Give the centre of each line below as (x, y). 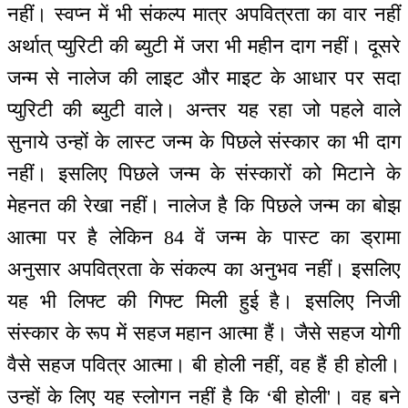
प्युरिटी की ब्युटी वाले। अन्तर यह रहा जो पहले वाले (204, 110)
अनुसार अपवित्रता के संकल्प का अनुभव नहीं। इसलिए (204, 270)
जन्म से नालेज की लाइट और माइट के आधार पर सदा (204, 78)
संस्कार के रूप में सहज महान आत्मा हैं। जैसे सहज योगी (204, 333)
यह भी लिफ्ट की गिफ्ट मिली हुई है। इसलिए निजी (204, 301)
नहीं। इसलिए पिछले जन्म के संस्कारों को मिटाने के (204, 174)
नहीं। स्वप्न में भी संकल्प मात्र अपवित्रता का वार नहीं (204, 15)
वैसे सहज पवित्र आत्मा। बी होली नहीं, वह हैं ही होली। (204, 365)
